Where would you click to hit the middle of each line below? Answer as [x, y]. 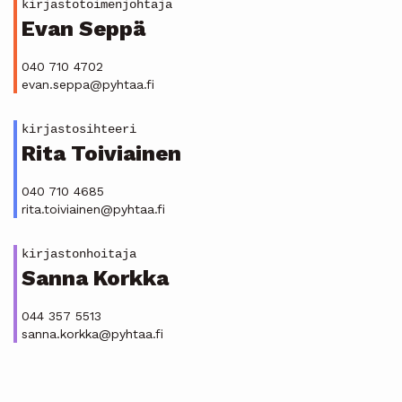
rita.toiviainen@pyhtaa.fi [93, 209]
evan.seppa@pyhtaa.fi [88, 84]
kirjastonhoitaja [79, 254]
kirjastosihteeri [79, 129]
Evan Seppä [83, 29]
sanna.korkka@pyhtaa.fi [92, 334]
